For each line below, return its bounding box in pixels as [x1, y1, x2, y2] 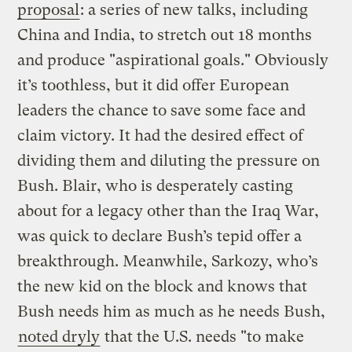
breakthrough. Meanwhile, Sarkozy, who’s [17, 251, 319, 270]
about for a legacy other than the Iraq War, [17, 201, 320, 220]
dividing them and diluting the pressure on [17, 151, 321, 170]
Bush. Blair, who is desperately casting [17, 176, 294, 195]
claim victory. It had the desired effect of [17, 126, 304, 145]
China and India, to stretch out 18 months [17, 25, 313, 44]
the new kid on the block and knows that [17, 277, 308, 295]
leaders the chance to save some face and [17, 101, 306, 119]
